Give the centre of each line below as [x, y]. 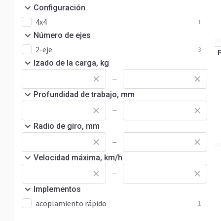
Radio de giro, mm [67, 126]
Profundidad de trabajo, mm [84, 94]
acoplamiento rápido [71, 203]
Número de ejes [62, 35]
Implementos [57, 189]
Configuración [59, 8]
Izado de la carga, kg [71, 63]
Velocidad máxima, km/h [78, 158]
